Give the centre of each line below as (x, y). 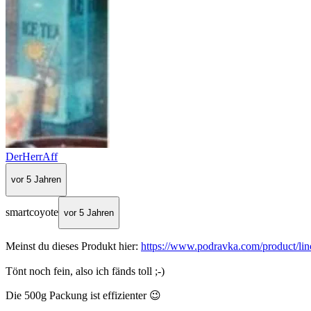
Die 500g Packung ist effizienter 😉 (83, 296)
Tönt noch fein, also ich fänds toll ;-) (85, 271)
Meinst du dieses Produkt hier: (73, 246)
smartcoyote (32, 212)
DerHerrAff (32, 157)
